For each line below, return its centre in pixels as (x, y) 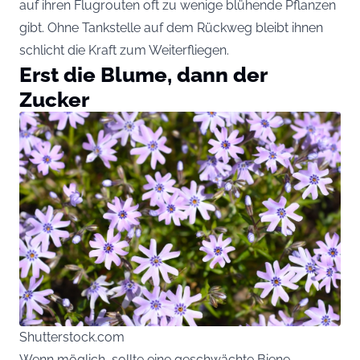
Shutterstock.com (72, 337)
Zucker (54, 99)
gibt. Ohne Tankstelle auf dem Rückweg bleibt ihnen (171, 27)
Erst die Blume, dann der (143, 74)
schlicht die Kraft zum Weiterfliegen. (124, 50)
